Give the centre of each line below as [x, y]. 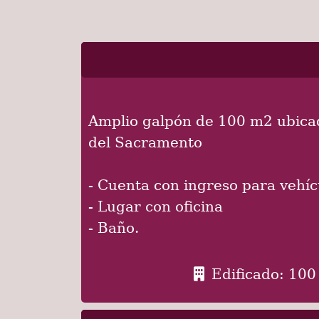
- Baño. [114, 266]
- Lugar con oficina [156, 245]
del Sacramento [145, 181]
